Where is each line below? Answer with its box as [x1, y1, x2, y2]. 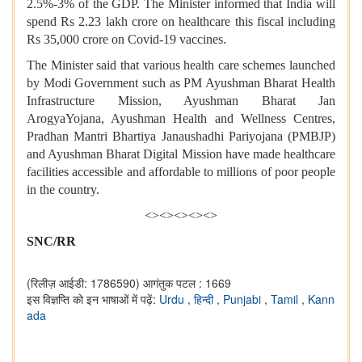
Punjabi [223, 290, 264, 307]
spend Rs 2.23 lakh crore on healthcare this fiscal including [27, 14, 335, 28]
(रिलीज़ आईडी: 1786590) [27, 274, 140, 291]
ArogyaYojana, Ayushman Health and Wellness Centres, [27, 111, 335, 125]
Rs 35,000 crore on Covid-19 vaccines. [27, 32, 226, 46]
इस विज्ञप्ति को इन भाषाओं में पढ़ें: [27, 290, 159, 307]
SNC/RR [27, 234, 76, 248]
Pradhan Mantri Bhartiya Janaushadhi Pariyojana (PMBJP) [27, 128, 335, 143]
